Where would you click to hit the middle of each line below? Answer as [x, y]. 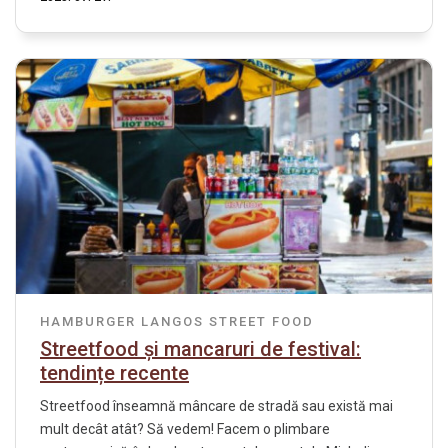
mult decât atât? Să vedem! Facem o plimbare [185, 428]
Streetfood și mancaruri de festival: [200, 348]
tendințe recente [114, 372]
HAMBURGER [88, 321]
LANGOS [172, 321]
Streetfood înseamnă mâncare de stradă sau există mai [216, 405]
